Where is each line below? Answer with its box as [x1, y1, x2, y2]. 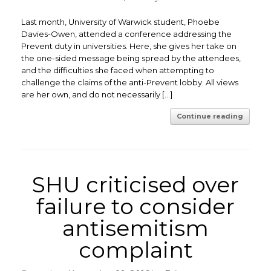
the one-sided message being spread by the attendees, [21, 53, 241, 63]
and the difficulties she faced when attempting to [21, 65, 214, 75]
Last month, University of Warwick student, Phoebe [21, 17, 220, 27]
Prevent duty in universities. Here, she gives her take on [21, 41, 237, 51]
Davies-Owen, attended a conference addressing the [21, 29, 232, 39]
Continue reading [177, 112, 243, 120]
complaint [78, 237, 193, 263]
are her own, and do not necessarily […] [21, 90, 172, 99]
